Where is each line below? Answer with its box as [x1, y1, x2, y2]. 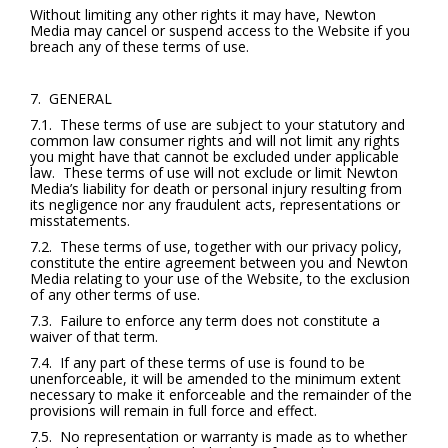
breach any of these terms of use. [30, 37, 249, 56]
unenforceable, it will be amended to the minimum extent [30, 369, 401, 388]
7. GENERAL [30, 89, 112, 108]
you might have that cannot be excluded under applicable [30, 147, 399, 166]
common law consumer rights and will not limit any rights [30, 131, 400, 150]
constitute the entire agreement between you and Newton [30, 253, 408, 272]
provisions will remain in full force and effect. [30, 401, 317, 420]
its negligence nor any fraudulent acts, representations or [30, 195, 400, 214]
